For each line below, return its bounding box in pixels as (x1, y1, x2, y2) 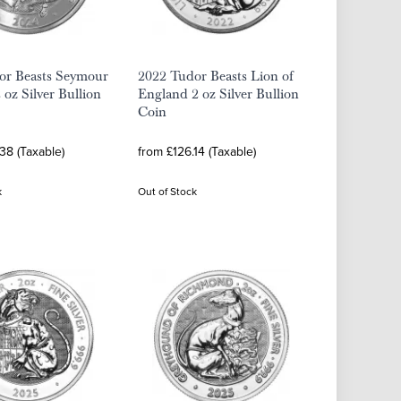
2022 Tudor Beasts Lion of (138, 67, 294, 85)
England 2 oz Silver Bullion (138, 85, 299, 103)
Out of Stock (138, 183, 197, 199)
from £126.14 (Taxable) (138, 142, 256, 160)
